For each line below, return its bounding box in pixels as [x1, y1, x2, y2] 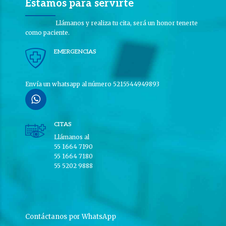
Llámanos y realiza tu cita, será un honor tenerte [55, 19, 198, 27]
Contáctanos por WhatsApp [25, 212, 116, 221]
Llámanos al [54, 133, 89, 141]
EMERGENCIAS [54, 47, 96, 55]
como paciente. [25, 28, 70, 36]
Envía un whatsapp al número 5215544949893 [25, 80, 159, 88]
